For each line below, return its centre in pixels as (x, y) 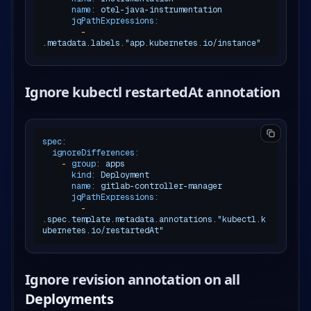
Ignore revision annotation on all (132, 279)
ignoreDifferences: (95, 152)
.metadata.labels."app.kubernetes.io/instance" (151, 43)
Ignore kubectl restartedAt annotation (152, 92)
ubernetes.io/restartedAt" (103, 230)
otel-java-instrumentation (161, 9)
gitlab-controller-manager (161, 186)
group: (86, 163)
